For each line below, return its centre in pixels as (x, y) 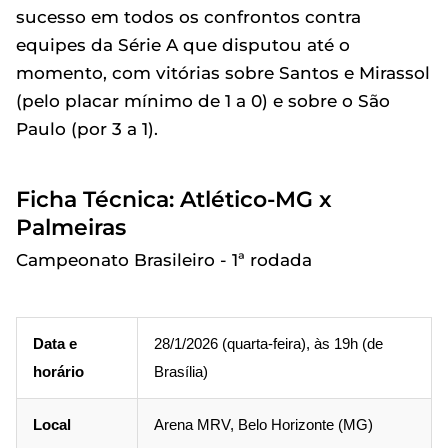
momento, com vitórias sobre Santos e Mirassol (223, 73)
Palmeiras (71, 227)
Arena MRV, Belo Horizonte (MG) (263, 425)
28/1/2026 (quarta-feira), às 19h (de (268, 344)
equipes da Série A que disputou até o (183, 45)
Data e (55, 344)
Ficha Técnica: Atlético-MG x (174, 199)
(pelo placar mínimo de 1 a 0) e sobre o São (203, 101)
